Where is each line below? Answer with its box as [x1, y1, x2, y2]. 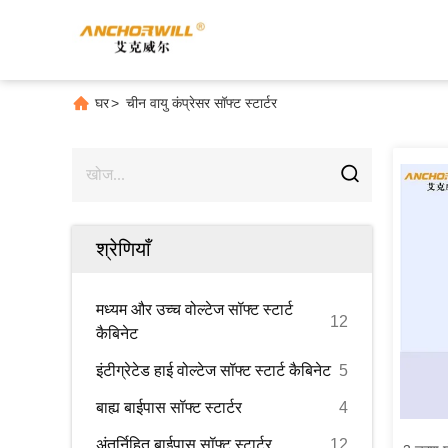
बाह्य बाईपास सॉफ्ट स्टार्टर [96, 399, 242, 416]
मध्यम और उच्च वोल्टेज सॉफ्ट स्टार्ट [96, 301, 293, 318]
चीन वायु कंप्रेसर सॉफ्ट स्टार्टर [126, 95, 277, 111]
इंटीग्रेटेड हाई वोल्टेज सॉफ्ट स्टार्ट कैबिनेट [96, 362, 331, 379]
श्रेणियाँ [96, 238, 151, 260]
